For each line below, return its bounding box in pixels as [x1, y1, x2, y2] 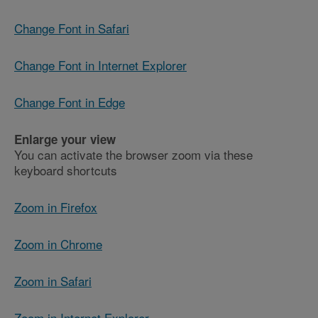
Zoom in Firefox [14, 198, 97, 216]
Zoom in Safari [14, 272, 92, 290]
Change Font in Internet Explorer [14, 56, 187, 75]
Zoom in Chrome [14, 235, 102, 253]
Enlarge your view [14, 131, 116, 148]
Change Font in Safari [14, 19, 129, 38]
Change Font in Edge [14, 93, 125, 111]
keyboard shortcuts [14, 161, 117, 180]
